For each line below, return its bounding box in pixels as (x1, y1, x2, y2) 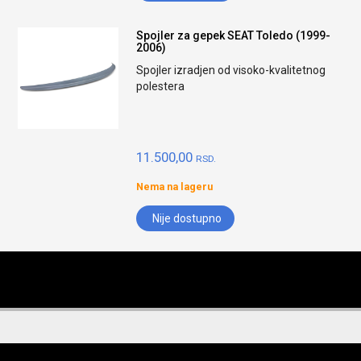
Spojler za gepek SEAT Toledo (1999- (136, 29, 331, 42)
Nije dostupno (152, 212, 222, 225)
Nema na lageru (136, 180, 214, 193)
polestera (136, 80, 185, 93)
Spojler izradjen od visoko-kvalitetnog (136, 64, 326, 77)
